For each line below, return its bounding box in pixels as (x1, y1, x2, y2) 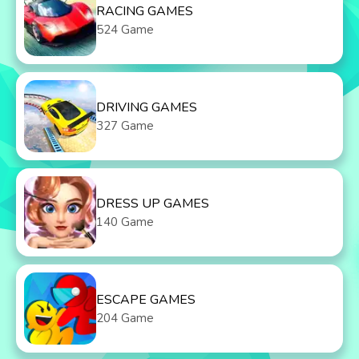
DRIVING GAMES (96, 99, 197, 116)
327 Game (96, 118, 154, 134)
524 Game (96, 22, 154, 38)
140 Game (96, 214, 154, 230)
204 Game (96, 310, 154, 326)
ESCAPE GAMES (96, 291, 196, 309)
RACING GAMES (96, 2, 193, 20)
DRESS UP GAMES (96, 195, 209, 212)
